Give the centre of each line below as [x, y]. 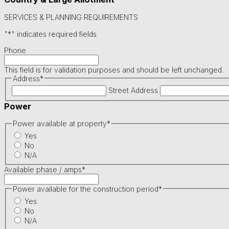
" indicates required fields [54, 34]
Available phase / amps [43, 169]
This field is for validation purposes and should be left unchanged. [114, 70]
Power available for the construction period [85, 189]
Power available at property [60, 124]
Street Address [133, 90]
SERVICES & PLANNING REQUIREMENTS [71, 17]
